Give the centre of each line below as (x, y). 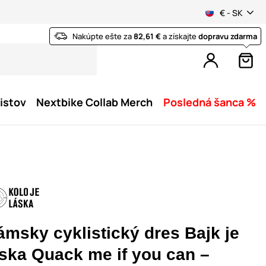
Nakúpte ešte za (103, 37)
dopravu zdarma (228, 37)
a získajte (180, 37)
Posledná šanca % (209, 102)
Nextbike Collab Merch (95, 102)
